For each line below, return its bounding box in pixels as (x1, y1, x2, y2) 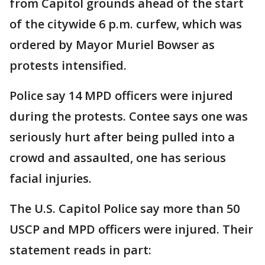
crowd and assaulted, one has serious (9, 149, 226, 166)
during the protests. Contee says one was (9, 108, 248, 124)
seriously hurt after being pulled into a (9, 128, 235, 145)
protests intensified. (9, 57, 132, 73)
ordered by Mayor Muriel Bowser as (9, 36, 215, 53)
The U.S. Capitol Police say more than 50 (9, 200, 240, 216)
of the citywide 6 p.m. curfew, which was (9, 15, 242, 32)
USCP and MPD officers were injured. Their (9, 221, 253, 237)
